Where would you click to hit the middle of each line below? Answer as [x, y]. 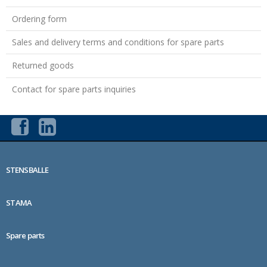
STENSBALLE [27, 170]
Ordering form [39, 18]
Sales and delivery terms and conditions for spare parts [118, 42]
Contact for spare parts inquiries [74, 89]
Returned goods [43, 66]
